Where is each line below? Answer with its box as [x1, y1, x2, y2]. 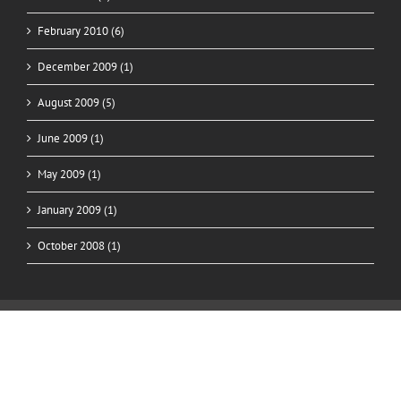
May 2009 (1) [38, 166, 101, 182]
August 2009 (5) [38, 94, 115, 110]
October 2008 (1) [38, 237, 121, 253]
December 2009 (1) [38, 58, 133, 74]
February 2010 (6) [38, 22, 124, 38]
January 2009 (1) [38, 201, 117, 218]
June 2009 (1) [38, 130, 104, 146]
